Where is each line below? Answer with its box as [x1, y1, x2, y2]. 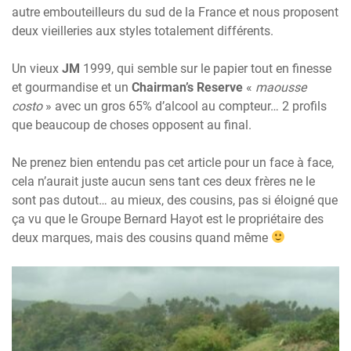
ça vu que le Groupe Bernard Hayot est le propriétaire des [12, 211, 324, 226]
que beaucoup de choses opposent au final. [12, 117, 251, 132]
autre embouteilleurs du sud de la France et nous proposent [12, 4, 338, 20]
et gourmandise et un [12, 79, 132, 95]
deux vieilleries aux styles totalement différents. [12, 23, 273, 38]
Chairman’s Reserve [132, 79, 243, 95]
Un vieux [12, 60, 62, 76]
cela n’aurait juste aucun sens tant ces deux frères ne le [12, 173, 315, 189]
